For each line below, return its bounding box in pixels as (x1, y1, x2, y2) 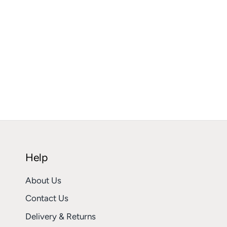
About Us (25, 175, 61, 185)
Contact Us (25, 193, 68, 204)
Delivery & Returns (25, 211, 96, 221)
